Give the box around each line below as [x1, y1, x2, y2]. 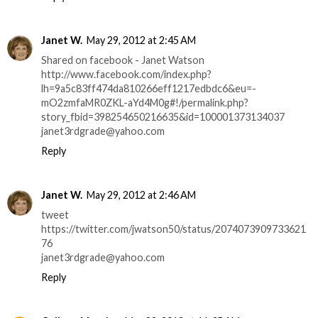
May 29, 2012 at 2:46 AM [87, 188, 196, 201]
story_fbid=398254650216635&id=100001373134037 [41, 110, 285, 123]
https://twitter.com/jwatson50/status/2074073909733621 [41, 222, 306, 235]
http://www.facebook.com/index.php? [41, 67, 212, 80]
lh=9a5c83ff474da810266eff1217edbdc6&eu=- [41, 82, 256, 94]
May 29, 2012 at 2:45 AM [87, 33, 196, 46]
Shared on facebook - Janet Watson [41, 53, 204, 66]
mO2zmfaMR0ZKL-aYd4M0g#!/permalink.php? [41, 96, 248, 109]
